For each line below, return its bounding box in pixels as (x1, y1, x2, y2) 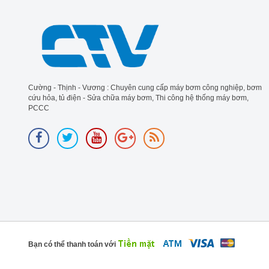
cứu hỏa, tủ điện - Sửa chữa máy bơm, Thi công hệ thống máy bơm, (28, 93, 249, 102)
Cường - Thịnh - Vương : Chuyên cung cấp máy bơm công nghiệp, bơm (28, 83, 262, 92)
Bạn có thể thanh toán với (28, 240, 116, 249)
